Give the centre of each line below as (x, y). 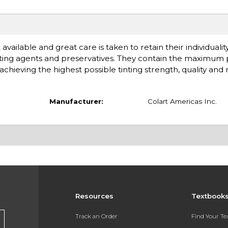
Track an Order (96, 216)
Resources (94, 196)
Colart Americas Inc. (182, 101)
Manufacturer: (76, 101)
